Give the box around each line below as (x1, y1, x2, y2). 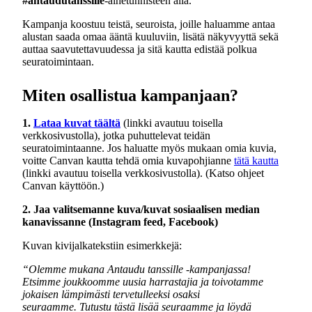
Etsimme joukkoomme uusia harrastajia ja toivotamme (22, 275, 263, 288)
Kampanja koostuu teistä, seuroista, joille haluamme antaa (22, 17, 275, 30)
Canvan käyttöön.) (22, 179, 104, 192)
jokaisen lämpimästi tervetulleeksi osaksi (22, 288, 200, 300)
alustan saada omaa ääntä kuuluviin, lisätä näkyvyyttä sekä (22, 30, 279, 42)
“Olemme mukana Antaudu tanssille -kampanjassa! (22, 263, 251, 275)
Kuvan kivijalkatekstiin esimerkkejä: (22, 239, 182, 251)
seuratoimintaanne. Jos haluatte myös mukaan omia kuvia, (22, 141, 276, 154)
